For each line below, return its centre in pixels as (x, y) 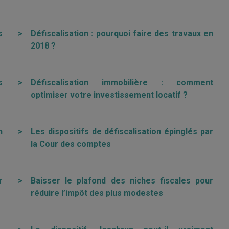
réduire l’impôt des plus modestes (97, 193)
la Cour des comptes (71, 144)
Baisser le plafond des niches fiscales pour (122, 181)
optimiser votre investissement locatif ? (109, 95)
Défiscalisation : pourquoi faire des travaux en (122, 33)
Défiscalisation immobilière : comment (122, 83)
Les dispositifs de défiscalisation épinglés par (122, 132)
